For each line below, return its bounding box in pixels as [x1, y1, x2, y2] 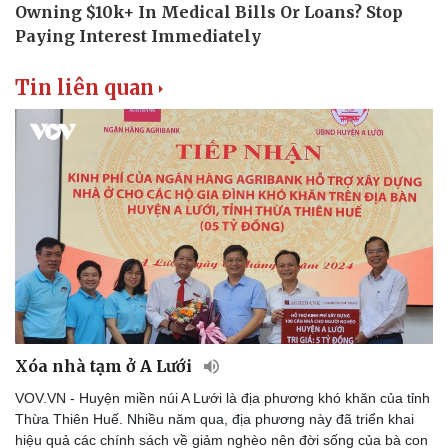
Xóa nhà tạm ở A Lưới [15, 356, 196, 377]
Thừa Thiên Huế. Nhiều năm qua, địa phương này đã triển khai [15, 411, 414, 428]
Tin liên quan [15, 74, 154, 100]
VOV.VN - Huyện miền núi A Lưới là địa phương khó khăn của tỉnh [15, 390, 430, 407]
